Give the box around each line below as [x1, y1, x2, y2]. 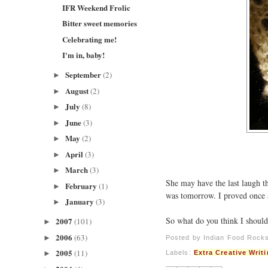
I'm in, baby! [62, 49, 105, 60]
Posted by [166, 234, 203, 241]
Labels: [166, 249, 194, 257]
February [65, 179, 99, 191]
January [65, 196, 96, 207]
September [65, 69, 103, 80]
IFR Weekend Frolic [62, 1, 131, 13]
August [65, 84, 90, 96]
